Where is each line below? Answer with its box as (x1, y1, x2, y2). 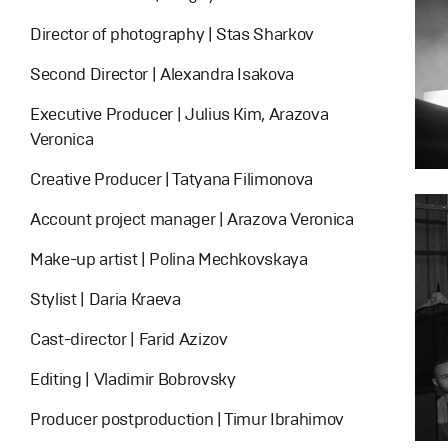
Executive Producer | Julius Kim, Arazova (30, 103, 329, 125)
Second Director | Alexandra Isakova (30, 63, 295, 85)
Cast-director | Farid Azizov (30, 328, 228, 350)
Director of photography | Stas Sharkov (30, 23, 315, 45)
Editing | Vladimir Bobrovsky (30, 368, 236, 390)
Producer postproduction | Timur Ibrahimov (30, 408, 345, 430)
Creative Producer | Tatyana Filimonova (30, 168, 314, 190)
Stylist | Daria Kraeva (30, 288, 181, 310)
